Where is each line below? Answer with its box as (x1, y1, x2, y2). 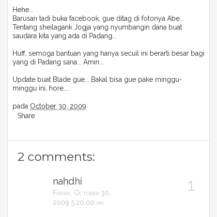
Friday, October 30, (53, 189, 110, 197)
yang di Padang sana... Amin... (13, 58, 104, 66)
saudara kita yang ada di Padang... (13, 32, 117, 40)
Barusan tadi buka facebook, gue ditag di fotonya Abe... (13, 15, 184, 22)
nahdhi (53, 175, 82, 187)
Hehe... (13, 6, 33, 14)
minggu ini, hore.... (13, 84, 69, 92)
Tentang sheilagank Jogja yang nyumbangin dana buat (13, 23, 182, 31)
